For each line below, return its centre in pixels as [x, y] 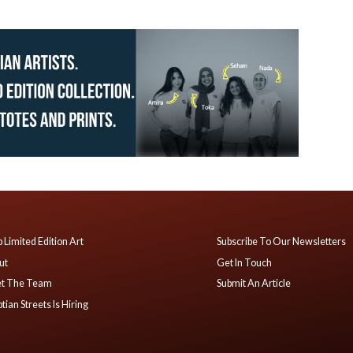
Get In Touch [245, 262]
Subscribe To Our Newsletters [282, 242]
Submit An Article [254, 284]
